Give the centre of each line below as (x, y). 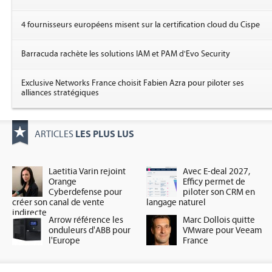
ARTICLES (55, 134)
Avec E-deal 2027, (217, 172)
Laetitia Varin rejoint (87, 172)
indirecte (29, 213)
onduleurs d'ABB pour (90, 230)
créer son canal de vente (58, 202)
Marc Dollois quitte (219, 220)
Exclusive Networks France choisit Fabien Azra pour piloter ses (133, 83)
